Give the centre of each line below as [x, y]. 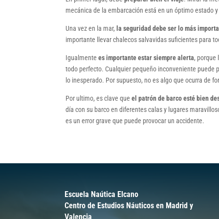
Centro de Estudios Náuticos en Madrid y [129, 206]
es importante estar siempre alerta [146, 58]
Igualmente [81, 58]
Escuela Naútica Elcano [101, 195]
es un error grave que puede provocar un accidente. [135, 121]
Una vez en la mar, [90, 29]
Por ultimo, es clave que [99, 99]
